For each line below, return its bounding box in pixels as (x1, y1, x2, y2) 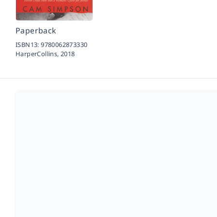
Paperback (15, 25, 57, 36)
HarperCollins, (15, 49, 61, 58)
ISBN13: (15, 40, 41, 49)
